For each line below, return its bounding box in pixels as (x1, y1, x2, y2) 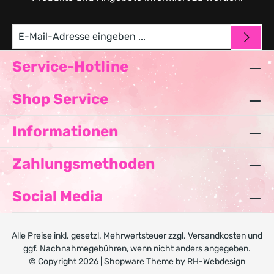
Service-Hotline (12, 58, 128, 75)
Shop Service (12, 91, 108, 108)
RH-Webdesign (187, 256, 245, 267)
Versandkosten (188, 231, 246, 241)
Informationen (12, 123, 118, 140)
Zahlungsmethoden (12, 155, 155, 172)
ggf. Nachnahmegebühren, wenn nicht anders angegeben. (23, 243, 251, 254)
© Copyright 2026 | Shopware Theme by (29, 256, 187, 267)
